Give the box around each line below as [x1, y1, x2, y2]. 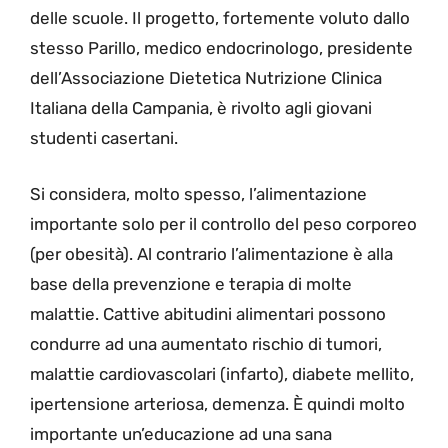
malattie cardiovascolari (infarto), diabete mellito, [30, 363, 414, 384]
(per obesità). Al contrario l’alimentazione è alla [30, 243, 393, 264]
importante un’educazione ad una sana [30, 423, 332, 444]
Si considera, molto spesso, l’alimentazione [30, 183, 367, 204]
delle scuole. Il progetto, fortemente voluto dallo [30, 8, 410, 29]
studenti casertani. [30, 128, 178, 149]
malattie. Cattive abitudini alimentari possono [30, 303, 386, 324]
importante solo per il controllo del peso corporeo [30, 213, 417, 234]
